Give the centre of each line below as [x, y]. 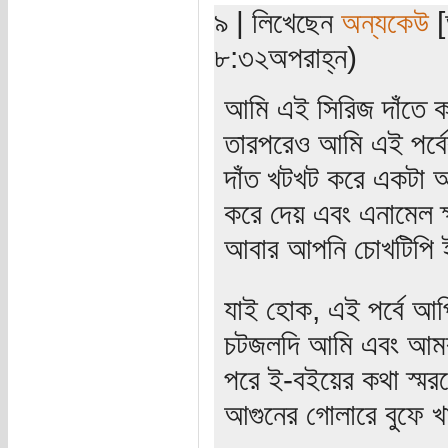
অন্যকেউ [384, 22]
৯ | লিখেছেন [277, 22]
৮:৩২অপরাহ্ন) [285, 57]
